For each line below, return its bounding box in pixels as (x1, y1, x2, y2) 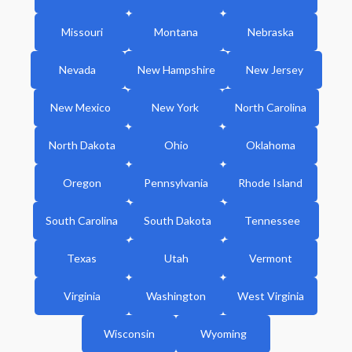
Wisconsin (103, 327, 155, 341)
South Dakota (144, 214, 211, 228)
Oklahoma (245, 138, 295, 152)
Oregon (62, 176, 101, 190)
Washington (146, 289, 206, 303)
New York (151, 101, 199, 115)
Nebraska (247, 25, 294, 39)
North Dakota (48, 138, 115, 152)
